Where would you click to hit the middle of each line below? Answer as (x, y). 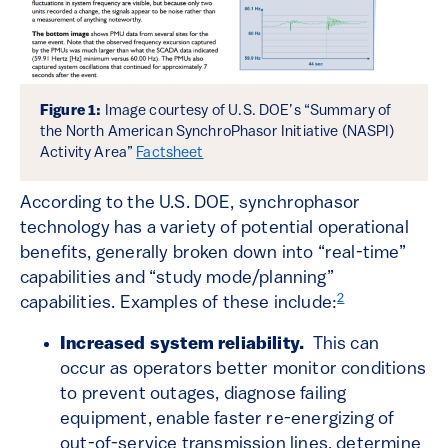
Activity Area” (88, 154)
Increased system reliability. (186, 345)
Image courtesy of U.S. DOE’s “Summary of (248, 112)
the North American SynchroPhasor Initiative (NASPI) (217, 133)
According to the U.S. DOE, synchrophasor (190, 204)
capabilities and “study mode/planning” (177, 279)
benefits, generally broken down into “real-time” (213, 254)
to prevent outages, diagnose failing (203, 395)
